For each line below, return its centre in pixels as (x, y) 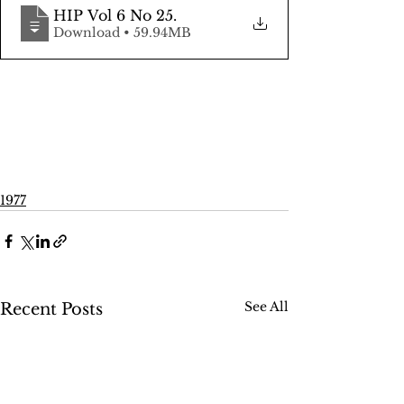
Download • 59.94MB (157, 33)
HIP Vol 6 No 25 (113, 16)
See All (266, 307)
